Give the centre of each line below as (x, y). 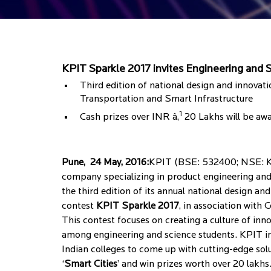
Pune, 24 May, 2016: (105, 163)
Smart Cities (91, 264)
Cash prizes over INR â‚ (129, 117)
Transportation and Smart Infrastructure (166, 99)
